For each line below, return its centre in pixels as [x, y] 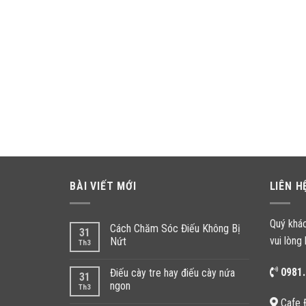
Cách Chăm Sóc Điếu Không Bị [175, 228]
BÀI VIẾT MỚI [103, 186]
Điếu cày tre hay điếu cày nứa [172, 273]
